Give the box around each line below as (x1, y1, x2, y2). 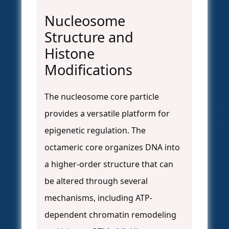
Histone (44, 44, 95, 63)
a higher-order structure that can (44, 158, 173, 170)
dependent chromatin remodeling (44, 209, 176, 221)
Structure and (44, 28, 133, 47)
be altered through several (44, 175, 148, 187)
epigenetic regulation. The (44, 125, 146, 136)
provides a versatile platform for (44, 108, 170, 120)
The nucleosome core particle (44, 91, 159, 103)
